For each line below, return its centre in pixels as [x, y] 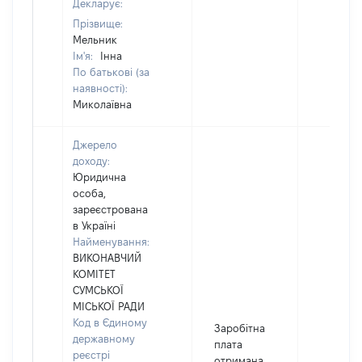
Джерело [95, 145]
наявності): [100, 88]
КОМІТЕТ [94, 274]
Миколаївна [102, 104]
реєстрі [91, 355]
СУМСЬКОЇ [98, 290]
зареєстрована [110, 209]
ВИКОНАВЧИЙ [107, 258]
